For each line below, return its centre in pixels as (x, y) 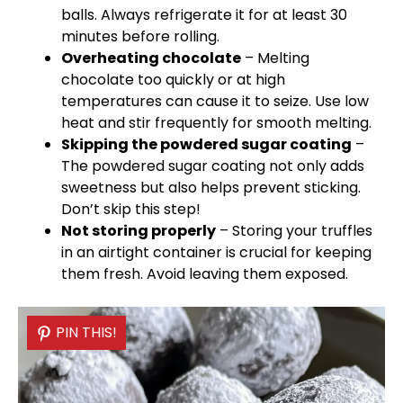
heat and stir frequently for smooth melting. (216, 123)
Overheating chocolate (151, 58)
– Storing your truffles (294, 231)
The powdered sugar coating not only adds (213, 166)
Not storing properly (139, 231)
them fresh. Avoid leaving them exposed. (205, 274)
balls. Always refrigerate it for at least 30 (204, 15)
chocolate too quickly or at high (173, 80)
